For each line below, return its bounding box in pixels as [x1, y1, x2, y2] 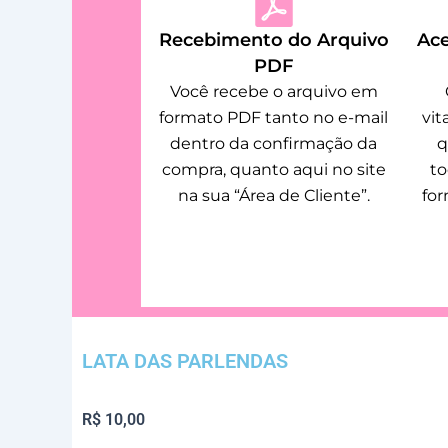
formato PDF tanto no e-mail [159, 107, 389, 127]
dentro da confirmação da [170, 133, 378, 153]
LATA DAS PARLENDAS [82, 348, 288, 373]
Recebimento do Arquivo [158, 28, 389, 51]
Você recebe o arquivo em [169, 81, 378, 101]
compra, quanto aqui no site [161, 159, 386, 179]
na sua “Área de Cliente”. [177, 185, 370, 205]
